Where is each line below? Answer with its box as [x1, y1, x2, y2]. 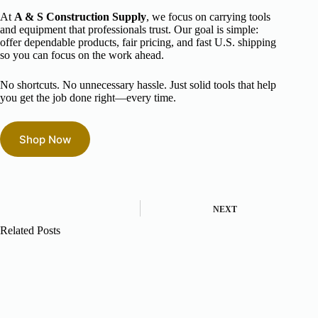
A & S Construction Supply [14, 11, 146, 23]
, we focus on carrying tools [146, 11, 270, 23]
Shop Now [19, 132, 71, 146]
